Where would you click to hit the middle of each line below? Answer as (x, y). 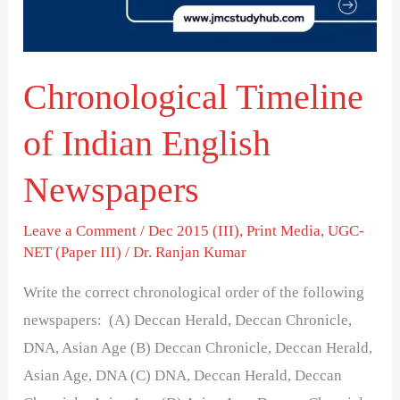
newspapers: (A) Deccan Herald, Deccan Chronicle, (188, 321)
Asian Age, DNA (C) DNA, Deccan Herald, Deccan (183, 376)
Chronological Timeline (194, 97)
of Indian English (147, 144)
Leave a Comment (80, 231)
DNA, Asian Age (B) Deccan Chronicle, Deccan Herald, (198, 348)
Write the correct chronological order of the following (194, 293)
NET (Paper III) (73, 253)
